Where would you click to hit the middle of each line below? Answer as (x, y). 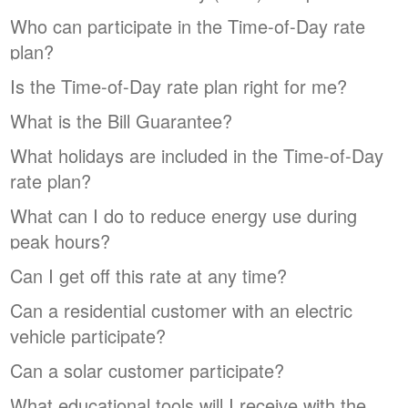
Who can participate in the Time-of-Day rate (188, 26)
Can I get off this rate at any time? (149, 276)
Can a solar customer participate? (148, 371)
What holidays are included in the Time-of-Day (197, 156)
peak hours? (61, 241)
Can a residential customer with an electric (182, 311)
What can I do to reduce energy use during (184, 216)
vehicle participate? (88, 336)
